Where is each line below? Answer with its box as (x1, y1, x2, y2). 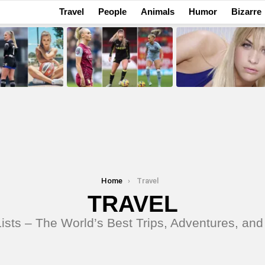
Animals (140, 7, 174, 17)
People (98, 7, 127, 17)
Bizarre (231, 7, 261, 17)
